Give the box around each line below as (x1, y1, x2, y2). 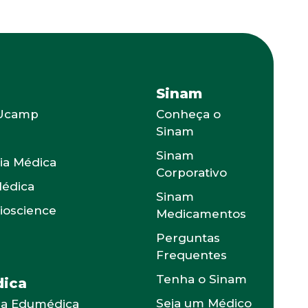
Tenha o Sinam (156, 272, 247, 286)
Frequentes (156, 248, 228, 262)
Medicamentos (156, 207, 247, 221)
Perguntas (156, 231, 221, 245)
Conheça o (156, 107, 221, 121)
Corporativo (156, 166, 228, 179)
